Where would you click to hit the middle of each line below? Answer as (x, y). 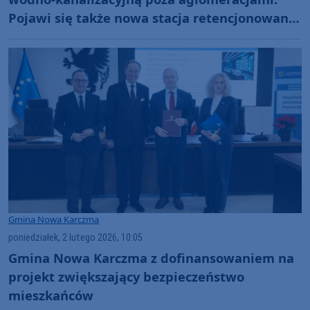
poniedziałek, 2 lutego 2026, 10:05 (75, 237)
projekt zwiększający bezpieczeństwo (126, 276)
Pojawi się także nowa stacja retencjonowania (154, 17)
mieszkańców (51, 295)
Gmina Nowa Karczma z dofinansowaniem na (151, 257)
